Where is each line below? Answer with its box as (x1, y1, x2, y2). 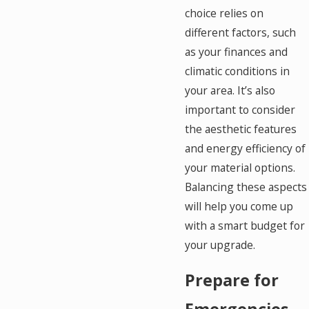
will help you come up (185, 198, 294, 214)
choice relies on (185, 5, 264, 21)
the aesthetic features (185, 121, 297, 137)
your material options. (185, 159, 296, 175)
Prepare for (185, 268, 279, 291)
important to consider (185, 101, 296, 117)
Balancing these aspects (185, 179, 308, 195)
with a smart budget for (185, 217, 306, 233)
